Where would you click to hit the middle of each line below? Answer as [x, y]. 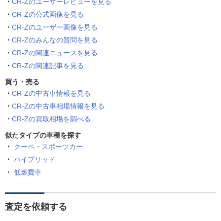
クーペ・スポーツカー [48, 147]
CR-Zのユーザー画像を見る [55, 27]
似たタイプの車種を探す [43, 135]
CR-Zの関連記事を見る [48, 66]
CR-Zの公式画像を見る [48, 15]
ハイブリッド [35, 160]
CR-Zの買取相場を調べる [51, 119]
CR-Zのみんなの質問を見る [55, 40]
